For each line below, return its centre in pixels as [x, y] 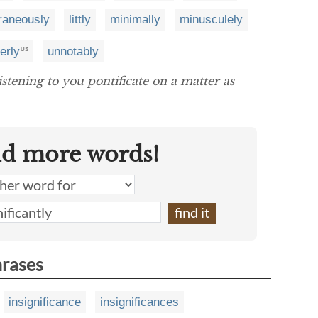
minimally [135, 19]
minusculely [211, 19]
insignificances [139, 302]
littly [80, 19]
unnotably [73, 52]
